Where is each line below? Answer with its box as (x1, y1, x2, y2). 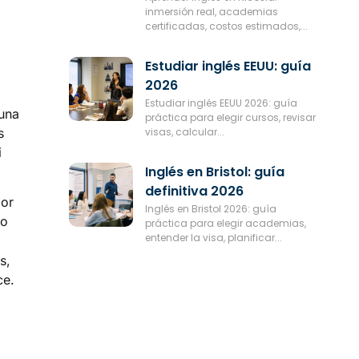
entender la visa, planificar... (144, 230, 282, 244)
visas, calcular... (144, 124, 224, 139)
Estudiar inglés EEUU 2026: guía (144, 95, 297, 110)
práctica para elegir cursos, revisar (144, 110, 316, 124)
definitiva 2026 (144, 181, 244, 200)
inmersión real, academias (144, 4, 278, 18)
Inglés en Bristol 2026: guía (144, 201, 276, 216)
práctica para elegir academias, (144, 216, 306, 230)
